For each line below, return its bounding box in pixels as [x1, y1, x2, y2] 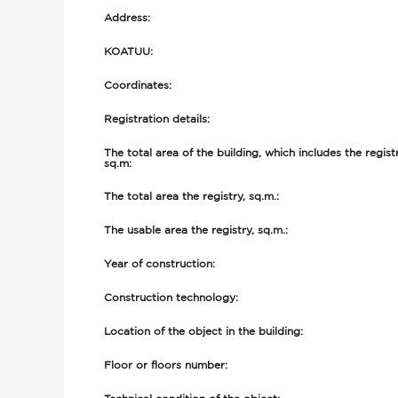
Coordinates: [104, 81, 171, 91]
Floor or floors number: [104, 361, 227, 370]
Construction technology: [104, 293, 238, 303]
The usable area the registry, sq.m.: [104, 226, 288, 235]
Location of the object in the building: [104, 327, 303, 337]
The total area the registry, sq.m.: [104, 192, 279, 202]
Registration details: [104, 115, 210, 124]
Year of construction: [104, 259, 215, 269]
